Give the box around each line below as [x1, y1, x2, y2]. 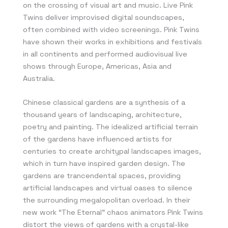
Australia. [23, 73, 55, 83]
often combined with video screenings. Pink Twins [23, 24, 199, 34]
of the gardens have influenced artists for [23, 134, 172, 144]
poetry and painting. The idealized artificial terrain [23, 122, 198, 132]
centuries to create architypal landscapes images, [23, 147, 201, 156]
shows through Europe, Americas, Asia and [23, 61, 172, 71]
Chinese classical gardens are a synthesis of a [23, 98, 185, 107]
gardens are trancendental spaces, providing [23, 171, 181, 181]
